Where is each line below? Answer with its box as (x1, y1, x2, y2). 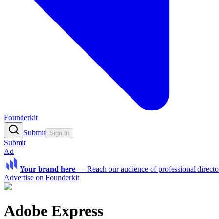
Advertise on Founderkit (4, 174, 79, 182)
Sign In (49, 130, 69, 137)
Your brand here (20, 165, 75, 174)
